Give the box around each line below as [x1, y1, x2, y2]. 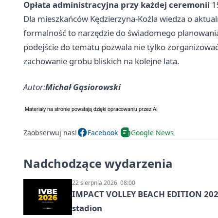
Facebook [88, 127, 118, 137]
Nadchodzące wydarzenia [23, 155, 173, 172]
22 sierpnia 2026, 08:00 [72, 179, 135, 187]
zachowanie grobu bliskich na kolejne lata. [23, 55, 180, 67]
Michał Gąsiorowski [45, 81, 121, 93]
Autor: [23, 81, 45, 93]
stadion [72, 202, 102, 214]
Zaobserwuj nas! [23, 127, 77, 137]
